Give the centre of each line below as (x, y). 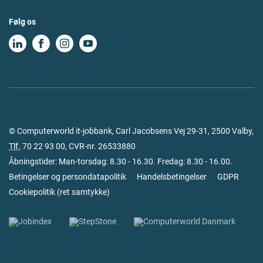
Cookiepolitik (32, 192)
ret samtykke (83, 192)
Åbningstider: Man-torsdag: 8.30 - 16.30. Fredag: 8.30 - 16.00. (121, 161)
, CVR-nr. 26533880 (100, 146)
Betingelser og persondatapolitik (68, 176)
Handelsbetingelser (172, 176)
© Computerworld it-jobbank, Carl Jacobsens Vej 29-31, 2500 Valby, (131, 131)
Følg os (22, 21)
